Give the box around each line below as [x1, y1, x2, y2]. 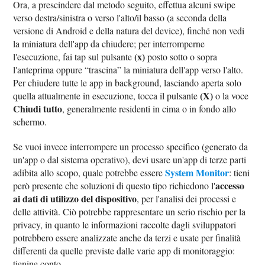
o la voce [213, 89, 249, 102]
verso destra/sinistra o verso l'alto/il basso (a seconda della [13, 11, 227, 24]
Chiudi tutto [13, 101, 63, 115]
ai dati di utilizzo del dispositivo [13, 191, 137, 205]
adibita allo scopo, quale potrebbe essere [13, 166, 166, 179]
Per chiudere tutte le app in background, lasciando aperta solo [13, 76, 242, 89]
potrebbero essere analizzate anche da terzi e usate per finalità [13, 231, 241, 244]
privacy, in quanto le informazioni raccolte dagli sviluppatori [13, 218, 237, 231]
